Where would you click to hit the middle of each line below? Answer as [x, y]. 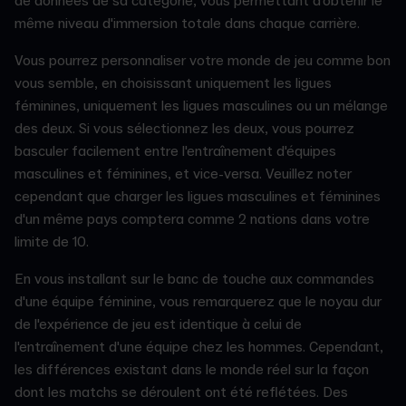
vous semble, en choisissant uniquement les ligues [173, 84]
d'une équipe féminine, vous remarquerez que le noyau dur [198, 302]
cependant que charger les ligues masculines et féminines [198, 197]
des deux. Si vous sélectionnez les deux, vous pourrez [184, 129]
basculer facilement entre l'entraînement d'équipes [175, 152]
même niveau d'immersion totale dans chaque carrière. [187, 24]
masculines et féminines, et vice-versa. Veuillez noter [183, 174]
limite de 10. [52, 242]
